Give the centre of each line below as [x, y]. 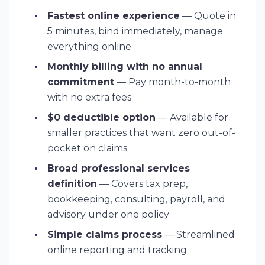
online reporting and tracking [117, 250]
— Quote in [208, 16]
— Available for [192, 117]
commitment [81, 82]
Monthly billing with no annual [125, 67]
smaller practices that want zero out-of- [141, 133]
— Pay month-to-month [172, 82]
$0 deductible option [101, 117]
